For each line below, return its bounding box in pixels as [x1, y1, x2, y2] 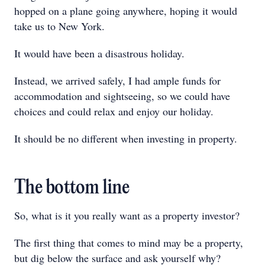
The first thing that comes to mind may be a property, [14, 235, 243, 250]
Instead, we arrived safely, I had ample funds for [14, 73, 221, 88]
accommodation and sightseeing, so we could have [14, 89, 230, 103]
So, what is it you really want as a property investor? [14, 208, 240, 222]
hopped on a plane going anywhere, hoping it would [14, 4, 237, 18]
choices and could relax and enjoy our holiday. [14, 104, 214, 118]
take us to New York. [14, 19, 105, 33]
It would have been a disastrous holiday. [14, 46, 185, 60]
